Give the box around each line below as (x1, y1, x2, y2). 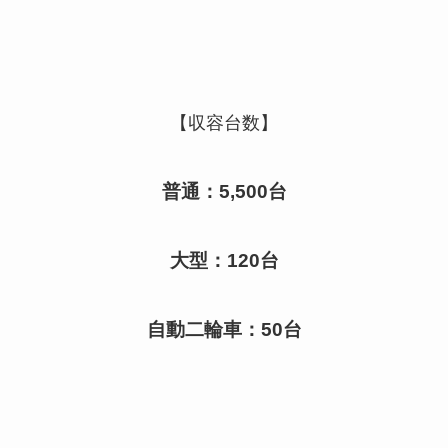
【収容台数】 (170, 113, 278, 134)
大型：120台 (169, 249, 279, 271)
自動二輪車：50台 (146, 318, 302, 340)
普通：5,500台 (161, 180, 287, 202)
